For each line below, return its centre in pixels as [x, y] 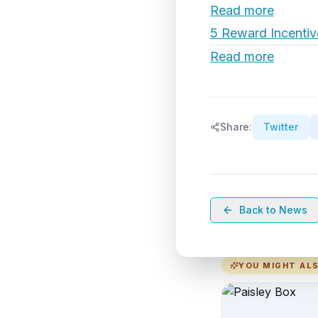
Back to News [273, 210]
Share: [236, 127]
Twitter [281, 127]
